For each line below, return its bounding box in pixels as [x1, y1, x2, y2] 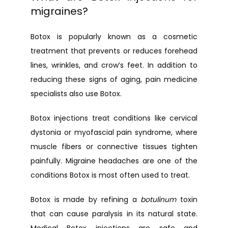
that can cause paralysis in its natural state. [31, 209, 197, 219]
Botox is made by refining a [31, 194, 141, 205]
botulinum [140, 194, 177, 205]
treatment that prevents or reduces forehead [31, 46, 197, 56]
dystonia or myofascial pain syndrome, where [31, 127, 197, 137]
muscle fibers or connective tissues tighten [31, 141, 197, 152]
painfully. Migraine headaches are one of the [31, 156, 197, 166]
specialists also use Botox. [31, 89, 122, 99]
